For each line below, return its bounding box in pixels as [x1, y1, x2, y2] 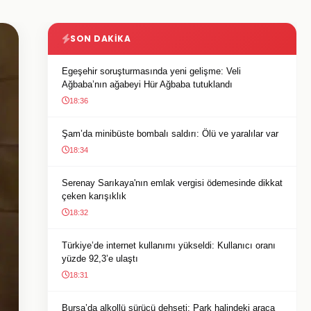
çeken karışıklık [62, 191, 126, 201]
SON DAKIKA [70, 33, 131, 44]
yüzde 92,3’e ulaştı [62, 253, 138, 264]
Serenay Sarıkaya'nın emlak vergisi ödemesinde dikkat [62, 178, 283, 188]
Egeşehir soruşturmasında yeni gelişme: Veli [62, 66, 241, 76]
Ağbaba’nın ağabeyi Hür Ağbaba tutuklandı [62, 79, 233, 90]
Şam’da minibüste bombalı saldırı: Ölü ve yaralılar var [62, 128, 278, 139]
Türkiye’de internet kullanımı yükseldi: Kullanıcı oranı [62, 240, 276, 251]
